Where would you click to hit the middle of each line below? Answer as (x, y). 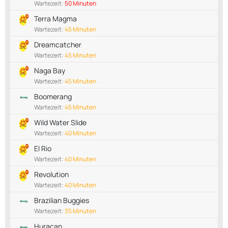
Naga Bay (50, 70)
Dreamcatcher (58, 44)
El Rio (43, 148)
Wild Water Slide (60, 122)
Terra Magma (55, 18)
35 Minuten (80, 211)
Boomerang (53, 96)
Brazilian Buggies (62, 200)
